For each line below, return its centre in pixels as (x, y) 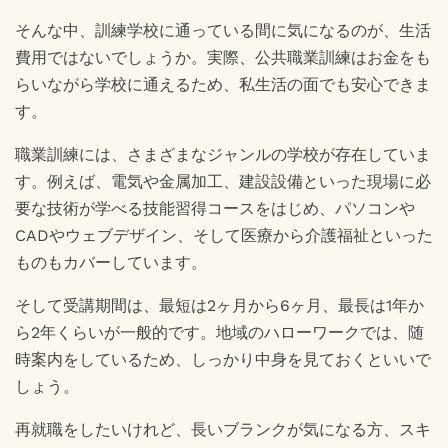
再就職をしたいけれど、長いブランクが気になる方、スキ (223, 429)
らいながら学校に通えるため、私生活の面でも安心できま (223, 84)
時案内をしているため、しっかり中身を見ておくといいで (223, 359)
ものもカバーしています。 (111, 262)
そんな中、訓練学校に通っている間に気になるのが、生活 (223, 30)
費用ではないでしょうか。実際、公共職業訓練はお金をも (223, 57)
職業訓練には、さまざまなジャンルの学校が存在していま (223, 154)
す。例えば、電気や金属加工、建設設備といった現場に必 (223, 181)
